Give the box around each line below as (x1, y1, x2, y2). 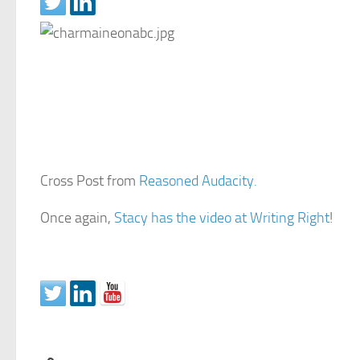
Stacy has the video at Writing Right (114, 209, 329, 227)
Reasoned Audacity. (139, 172, 257, 190)
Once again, (40, 209, 114, 227)
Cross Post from (40, 172, 139, 190)
